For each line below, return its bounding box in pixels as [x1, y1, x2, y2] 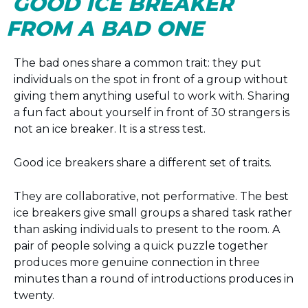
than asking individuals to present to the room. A [14, 223, 280, 236]
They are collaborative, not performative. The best [14, 190, 289, 203]
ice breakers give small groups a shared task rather [14, 206, 292, 219]
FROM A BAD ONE [4, 16, 208, 41]
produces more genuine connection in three [14, 256, 260, 269]
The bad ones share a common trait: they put [14, 56, 261, 69]
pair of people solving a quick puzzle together [14, 239, 268, 252]
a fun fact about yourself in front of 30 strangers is [14, 106, 289, 119]
